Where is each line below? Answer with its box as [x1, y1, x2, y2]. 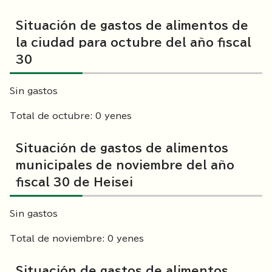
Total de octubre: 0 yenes [10, 112, 132, 121]
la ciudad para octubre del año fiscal [16, 37, 251, 49]
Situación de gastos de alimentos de [16, 20, 248, 32]
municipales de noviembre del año [16, 160, 234, 171]
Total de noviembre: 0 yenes [10, 234, 144, 243]
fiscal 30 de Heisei [16, 177, 133, 188]
